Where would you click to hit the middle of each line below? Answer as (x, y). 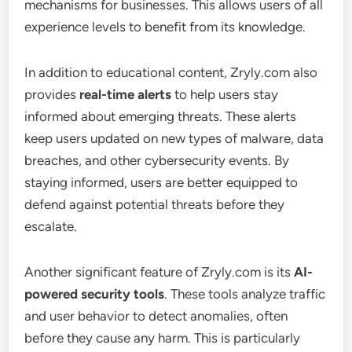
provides (52, 94)
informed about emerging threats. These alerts (161, 116)
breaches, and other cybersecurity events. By (157, 160)
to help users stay (225, 94)
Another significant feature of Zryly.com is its (159, 271)
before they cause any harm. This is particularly (163, 337)
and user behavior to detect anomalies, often (156, 315)
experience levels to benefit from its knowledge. (165, 26)
